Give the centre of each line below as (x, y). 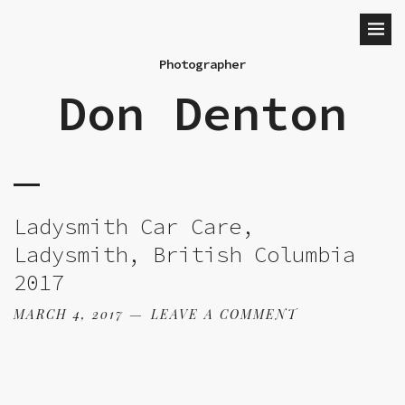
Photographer (202, 64)
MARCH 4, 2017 (69, 314)
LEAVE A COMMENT (224, 314)
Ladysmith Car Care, (134, 226)
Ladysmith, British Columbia (184, 254)
